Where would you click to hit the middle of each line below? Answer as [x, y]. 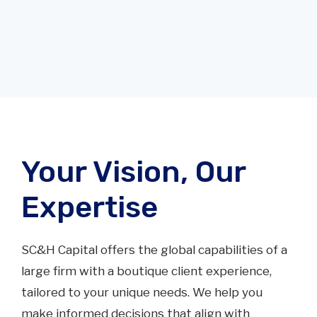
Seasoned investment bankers [191, 283]
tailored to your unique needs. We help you [142, 292]
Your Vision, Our [133, 172]
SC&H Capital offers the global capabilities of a [154, 249]
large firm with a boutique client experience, [146, 271]
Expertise [90, 207]
